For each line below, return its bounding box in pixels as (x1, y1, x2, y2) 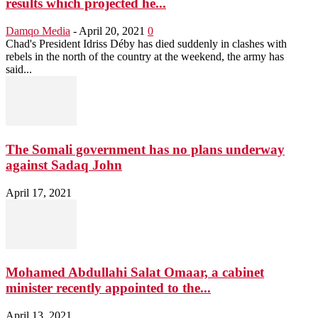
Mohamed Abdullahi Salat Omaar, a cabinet (6, 265, 264, 280)
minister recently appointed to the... (6, 280, 211, 296)
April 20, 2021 (79, 25, 145, 38)
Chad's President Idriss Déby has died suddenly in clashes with (6, 38, 287, 50)
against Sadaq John (6, 157, 122, 172)
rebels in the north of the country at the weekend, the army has (6, 50, 284, 63)
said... (6, 63, 32, 76)
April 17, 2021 (6, 186, 72, 199)
